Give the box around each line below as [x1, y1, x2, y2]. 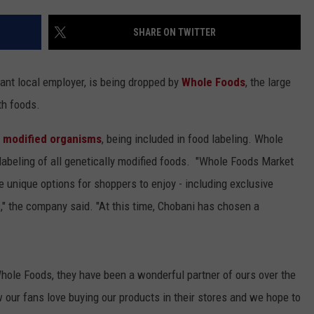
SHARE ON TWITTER [133, 27, 216, 39]
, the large [245, 75, 291, 90]
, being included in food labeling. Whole [102, 132, 283, 146]
